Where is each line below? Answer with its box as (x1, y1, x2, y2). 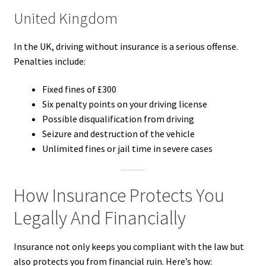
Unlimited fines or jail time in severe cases (42, 142, 213, 155)
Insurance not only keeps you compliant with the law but (13, 240, 244, 253)
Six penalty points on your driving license (42, 98, 207, 110)
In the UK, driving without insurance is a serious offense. (13, 40, 238, 52)
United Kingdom (13, 8, 118, 28)
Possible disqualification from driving (42, 113, 194, 125)
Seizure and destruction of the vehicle (42, 128, 195, 140)
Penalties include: (13, 55, 85, 67)
